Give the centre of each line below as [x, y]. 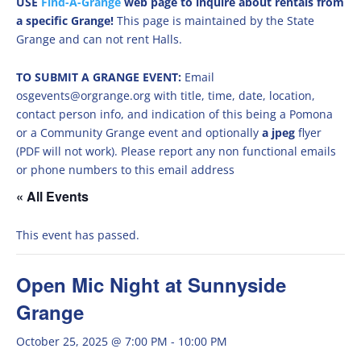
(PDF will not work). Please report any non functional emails [176, 151]
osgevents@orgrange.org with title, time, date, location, [166, 95]
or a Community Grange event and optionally [139, 133]
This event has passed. [78, 235]
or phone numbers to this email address [125, 170]
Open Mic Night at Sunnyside [151, 284]
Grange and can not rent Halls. [99, 39]
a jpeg [278, 133]
